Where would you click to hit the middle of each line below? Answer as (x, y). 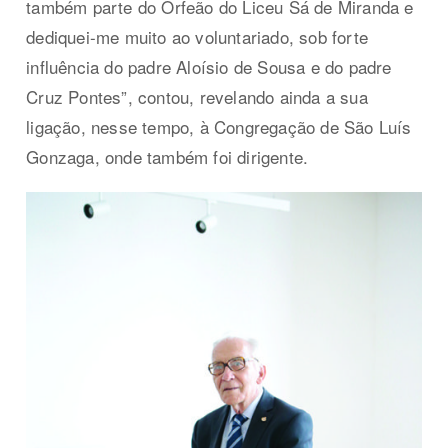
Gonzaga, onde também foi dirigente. (167, 156)
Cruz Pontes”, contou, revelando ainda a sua (197, 96)
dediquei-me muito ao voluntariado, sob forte (197, 36)
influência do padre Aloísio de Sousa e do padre (209, 66)
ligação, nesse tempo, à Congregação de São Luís (219, 126)
